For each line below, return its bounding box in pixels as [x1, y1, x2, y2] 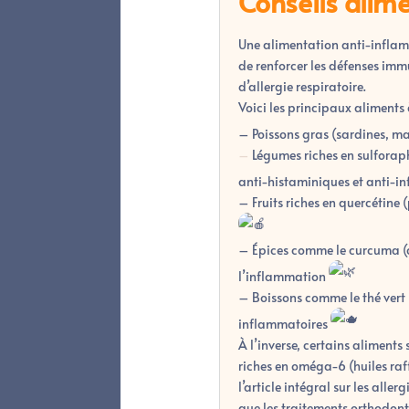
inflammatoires [238, 314, 330, 332]
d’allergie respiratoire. [238, 77, 366, 95]
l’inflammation [238, 267, 329, 285]
